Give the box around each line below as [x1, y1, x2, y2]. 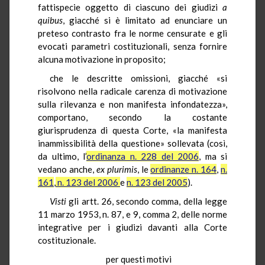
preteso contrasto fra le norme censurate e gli [38, 27, 227, 38]
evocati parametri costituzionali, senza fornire [38, 40, 227, 51]
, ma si [199, 150, 227, 161]
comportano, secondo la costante [38, 111, 227, 122]
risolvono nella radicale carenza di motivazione [38, 85, 227, 96]
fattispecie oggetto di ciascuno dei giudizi [38, 1, 222, 12]
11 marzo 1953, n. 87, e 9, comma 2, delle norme [38, 208, 227, 219]
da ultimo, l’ [38, 150, 86, 161]
